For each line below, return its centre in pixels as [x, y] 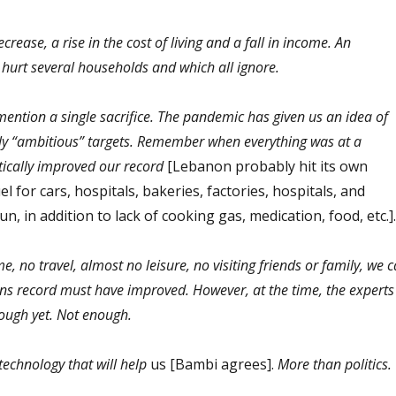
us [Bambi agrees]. [212, 364]
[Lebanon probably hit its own [267, 166]
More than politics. [332, 364]
